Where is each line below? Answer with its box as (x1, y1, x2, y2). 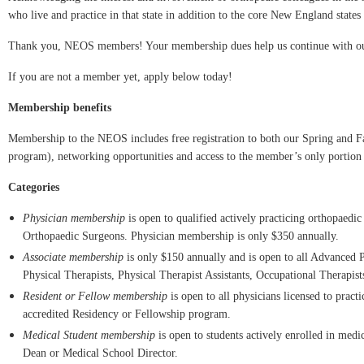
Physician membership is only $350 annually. (131, 230, 339, 242)
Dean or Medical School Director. (23, 347, 181, 359)
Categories (8, 181, 59, 193)
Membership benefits (8, 102, 111, 114)
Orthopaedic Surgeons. (23, 230, 131, 242)
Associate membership (23, 251, 123, 263)
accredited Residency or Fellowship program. (23, 308, 231, 320)
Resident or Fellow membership (23, 290, 167, 302)
